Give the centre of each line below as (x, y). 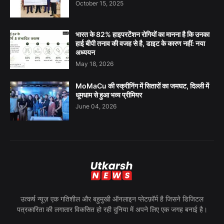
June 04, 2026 (96, 106)
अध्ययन (85, 52)
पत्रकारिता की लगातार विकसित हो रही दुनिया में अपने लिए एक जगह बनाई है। (112, 209)
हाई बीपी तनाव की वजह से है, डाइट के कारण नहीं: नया (140, 43)
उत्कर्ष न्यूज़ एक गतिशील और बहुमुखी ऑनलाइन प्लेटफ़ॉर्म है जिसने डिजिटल (112, 198)
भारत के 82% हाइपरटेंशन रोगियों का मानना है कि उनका (142, 34)
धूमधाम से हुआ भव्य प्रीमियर (109, 94)
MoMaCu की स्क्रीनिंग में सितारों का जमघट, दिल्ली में (142, 85)
